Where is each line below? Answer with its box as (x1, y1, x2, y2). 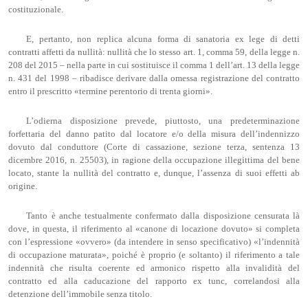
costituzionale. (8, 5, 63, 15)
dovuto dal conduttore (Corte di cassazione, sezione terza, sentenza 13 (8, 142, 300, 152)
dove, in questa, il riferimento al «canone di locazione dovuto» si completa (8, 223, 300, 234)
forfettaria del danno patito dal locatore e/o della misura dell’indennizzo (8, 129, 300, 139)
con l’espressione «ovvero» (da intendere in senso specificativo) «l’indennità (8, 236, 300, 247)
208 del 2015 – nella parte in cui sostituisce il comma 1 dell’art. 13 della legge (8, 60, 300, 71)
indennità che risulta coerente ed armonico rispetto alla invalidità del (8, 263, 300, 273)
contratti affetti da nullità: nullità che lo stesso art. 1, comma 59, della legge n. (8, 47, 300, 58)
